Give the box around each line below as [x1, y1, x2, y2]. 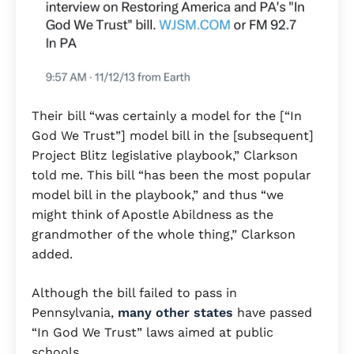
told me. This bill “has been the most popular [32, 167, 311, 183]
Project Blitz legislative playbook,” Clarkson [32, 147, 298, 163]
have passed [233, 304, 312, 320]
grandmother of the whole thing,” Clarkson [32, 226, 296, 242]
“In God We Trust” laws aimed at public [32, 324, 273, 340]
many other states [118, 304, 233, 320]
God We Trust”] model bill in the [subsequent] [32, 127, 314, 143]
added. [32, 246, 77, 262]
